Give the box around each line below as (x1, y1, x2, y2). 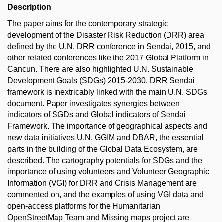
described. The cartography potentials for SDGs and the (7, 156, 202, 165)
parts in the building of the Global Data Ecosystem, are (7, 145, 198, 153)
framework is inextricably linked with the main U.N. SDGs (7, 88, 207, 96)
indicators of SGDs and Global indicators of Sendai (7, 111, 186, 119)
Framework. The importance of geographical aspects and (7, 122, 207, 130)
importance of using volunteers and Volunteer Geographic (7, 167, 209, 176)
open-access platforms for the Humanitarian (7, 202, 160, 210)
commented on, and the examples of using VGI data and (7, 190, 204, 199)
